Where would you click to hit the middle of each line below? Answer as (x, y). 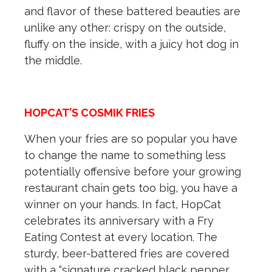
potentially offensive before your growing (133, 172)
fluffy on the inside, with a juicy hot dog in (131, 44)
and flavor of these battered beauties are (132, 12)
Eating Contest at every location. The (121, 237)
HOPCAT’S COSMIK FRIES (90, 113)
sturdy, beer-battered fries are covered (127, 254)
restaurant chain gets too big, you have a (131, 188)
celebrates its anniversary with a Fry (119, 221)
